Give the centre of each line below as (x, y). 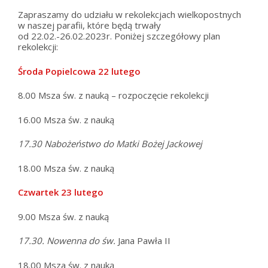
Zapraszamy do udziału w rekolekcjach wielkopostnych (130, 15)
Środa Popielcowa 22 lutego (79, 71)
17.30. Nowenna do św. (68, 241)
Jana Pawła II (144, 241)
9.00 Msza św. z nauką (63, 216)
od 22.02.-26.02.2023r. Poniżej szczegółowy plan (119, 36)
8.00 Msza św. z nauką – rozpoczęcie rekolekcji (113, 95)
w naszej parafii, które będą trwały (89, 25)
